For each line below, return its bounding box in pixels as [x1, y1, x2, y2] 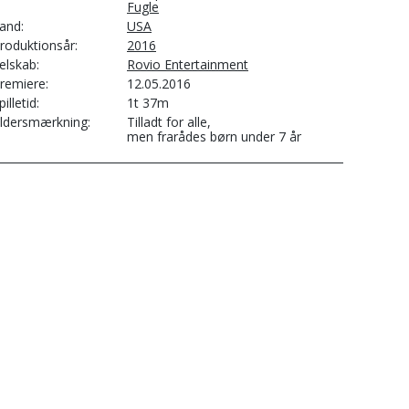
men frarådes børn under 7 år [127, 128, 301, 145]
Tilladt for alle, [127, 113, 211, 131]
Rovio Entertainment [127, 56, 248, 73]
